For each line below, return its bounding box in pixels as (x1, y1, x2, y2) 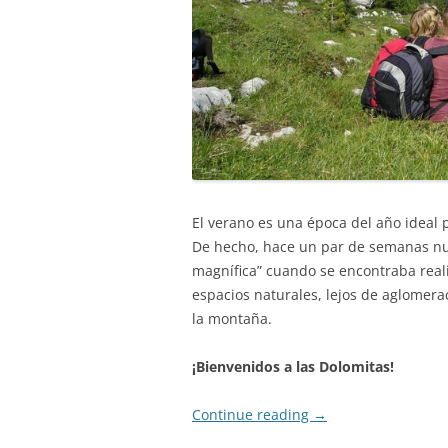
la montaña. (192, 308, 272, 328)
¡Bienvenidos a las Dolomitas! (192, 356, 394, 376)
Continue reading (192, 404, 313, 424)
